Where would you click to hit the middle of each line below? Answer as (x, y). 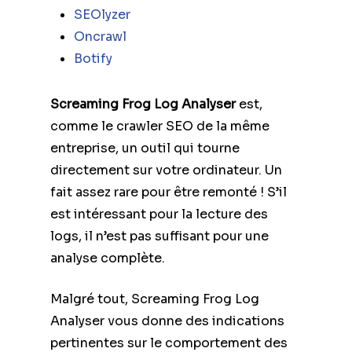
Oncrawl (100, 36)
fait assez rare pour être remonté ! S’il (169, 192)
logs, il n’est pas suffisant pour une (159, 236)
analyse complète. (108, 258)
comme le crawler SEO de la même (160, 126)
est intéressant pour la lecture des (159, 214)
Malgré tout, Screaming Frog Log (155, 299)
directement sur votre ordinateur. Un (166, 170)
